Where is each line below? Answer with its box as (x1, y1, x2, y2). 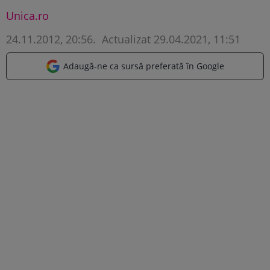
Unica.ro (6, 8, 49, 23)
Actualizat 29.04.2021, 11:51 (99, 31, 240, 46)
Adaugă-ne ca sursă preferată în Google (63, 60, 224, 72)
